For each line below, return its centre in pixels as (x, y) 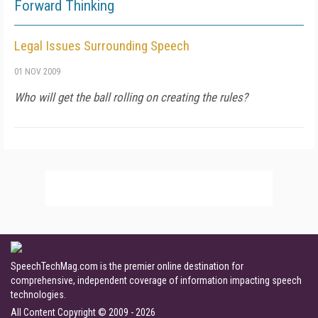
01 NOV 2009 (37, 72)
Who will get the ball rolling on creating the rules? (131, 97)
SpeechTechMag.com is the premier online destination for (127, 266)
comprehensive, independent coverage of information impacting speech (156, 280)
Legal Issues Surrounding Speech (102, 46)
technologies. (38, 295)
